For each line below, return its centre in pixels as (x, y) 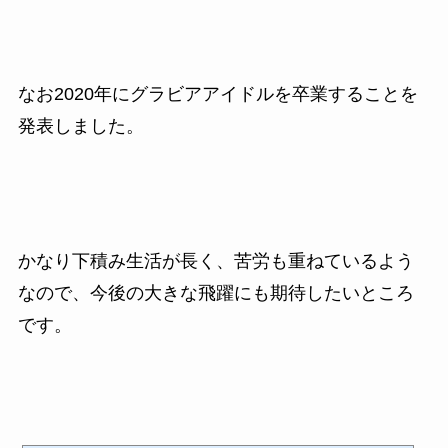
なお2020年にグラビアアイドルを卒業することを (217, 93)
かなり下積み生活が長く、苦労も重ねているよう (215, 261)
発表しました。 (80, 125)
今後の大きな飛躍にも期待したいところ (251, 293)
